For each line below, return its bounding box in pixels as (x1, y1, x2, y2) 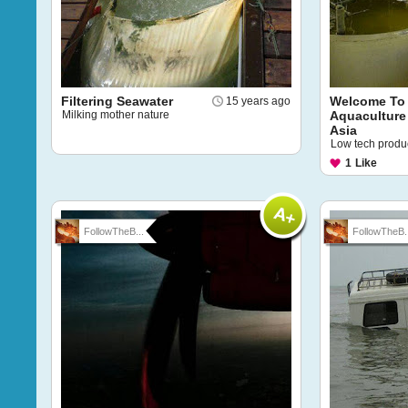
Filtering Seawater (61, 94, 173, 108)
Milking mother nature (62, 108, 169, 121)
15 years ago (226, 95, 291, 107)
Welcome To (330, 94, 405, 108)
